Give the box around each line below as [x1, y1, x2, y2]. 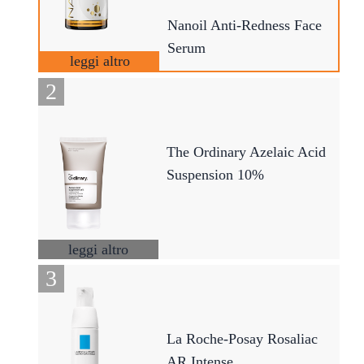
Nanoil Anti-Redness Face [167, 16, 322, 33]
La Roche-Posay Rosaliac [167, 331, 318, 348]
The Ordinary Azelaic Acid [167, 143, 327, 160]
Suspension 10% [167, 166, 265, 183]
